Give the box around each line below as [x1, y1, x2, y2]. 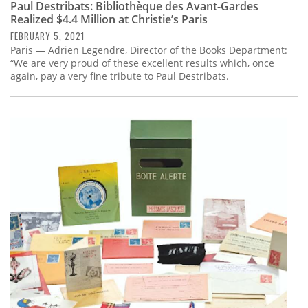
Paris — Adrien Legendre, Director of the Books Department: [10, 43, 287, 56]
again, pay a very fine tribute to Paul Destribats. [10, 69, 229, 82]
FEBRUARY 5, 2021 [10, 28, 85, 43]
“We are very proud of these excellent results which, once [10, 56, 274, 69]
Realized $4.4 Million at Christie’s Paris [10, 11, 208, 27]
